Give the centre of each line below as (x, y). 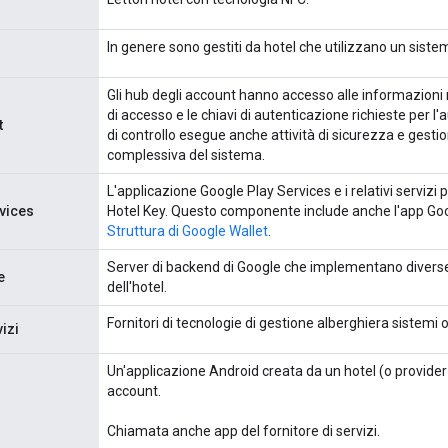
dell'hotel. (137, 286)
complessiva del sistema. (186, 154)
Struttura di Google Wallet (187, 230)
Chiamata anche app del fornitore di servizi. (243, 430)
